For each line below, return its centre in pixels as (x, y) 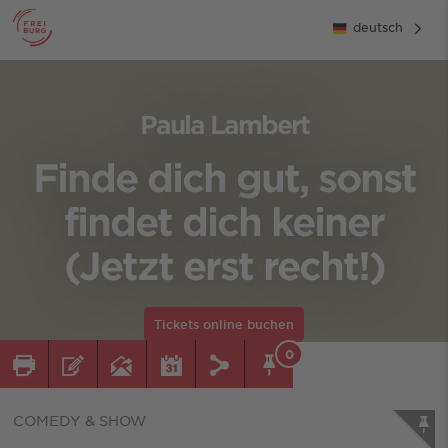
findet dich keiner (224, 221)
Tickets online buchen (224, 324)
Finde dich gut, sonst (224, 177)
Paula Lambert (224, 124)
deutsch (378, 26)
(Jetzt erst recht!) (224, 265)
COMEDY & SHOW (79, 420)
